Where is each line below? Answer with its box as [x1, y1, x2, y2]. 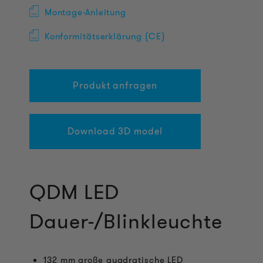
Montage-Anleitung [44, 6, 127, 19]
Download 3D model [68, 124, 163, 138]
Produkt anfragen [73, 79, 157, 92]
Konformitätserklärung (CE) [44, 30, 166, 43]
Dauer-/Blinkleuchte [29, 207, 223, 236]
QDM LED [29, 177, 120, 207]
